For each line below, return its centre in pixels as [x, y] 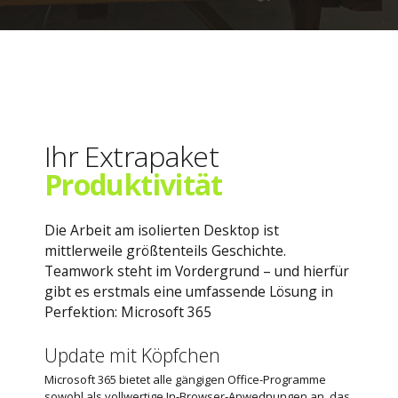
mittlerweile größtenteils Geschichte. [165, 250]
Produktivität [134, 185]
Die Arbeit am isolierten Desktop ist [162, 230]
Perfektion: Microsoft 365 [128, 311]
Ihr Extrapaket [132, 156]
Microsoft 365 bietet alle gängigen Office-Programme [185, 380]
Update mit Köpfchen [132, 354]
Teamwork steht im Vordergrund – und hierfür [197, 271]
